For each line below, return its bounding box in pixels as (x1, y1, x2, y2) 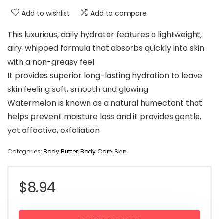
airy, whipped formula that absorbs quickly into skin (7, 43, 204, 54)
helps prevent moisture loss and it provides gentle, (7, 111, 201, 123)
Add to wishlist (22, 8, 70, 19)
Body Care (80, 147, 112, 156)
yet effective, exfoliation (7, 125, 100, 136)
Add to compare (90, 8, 147, 19)
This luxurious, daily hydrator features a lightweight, (7, 29, 202, 41)
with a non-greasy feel (7, 56, 94, 68)
